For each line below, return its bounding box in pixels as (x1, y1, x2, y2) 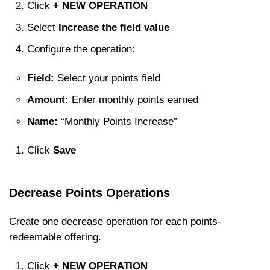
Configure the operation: (27, 43, 135, 55)
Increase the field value (58, 22, 169, 33)
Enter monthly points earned (69, 94, 198, 105)
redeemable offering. (9, 231, 101, 243)
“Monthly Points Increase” (58, 116, 177, 127)
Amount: (27, 94, 69, 105)
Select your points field (54, 72, 160, 84)
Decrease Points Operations (9, 186, 170, 199)
